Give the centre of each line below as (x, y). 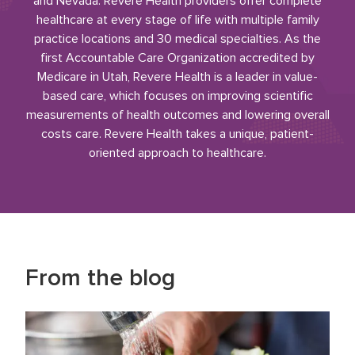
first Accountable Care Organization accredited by (177, 58)
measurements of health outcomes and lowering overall (177, 115)
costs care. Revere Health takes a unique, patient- (177, 134)
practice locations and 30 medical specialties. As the (177, 39)
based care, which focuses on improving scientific (177, 96)
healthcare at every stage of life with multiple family (177, 20)
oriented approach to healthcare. (177, 153)
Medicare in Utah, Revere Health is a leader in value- (177, 77)
